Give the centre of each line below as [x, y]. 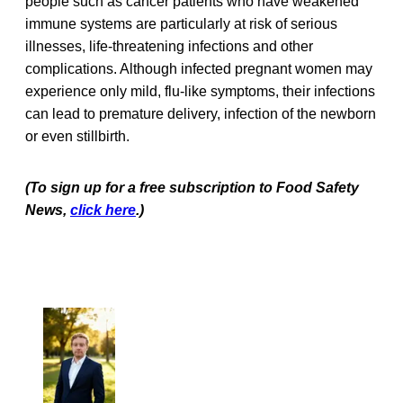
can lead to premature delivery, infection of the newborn [201, 114]
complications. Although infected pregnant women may [199, 69]
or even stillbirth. [77, 137]
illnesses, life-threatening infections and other [169, 47]
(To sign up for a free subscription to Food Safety [192, 188]
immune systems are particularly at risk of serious [181, 24]
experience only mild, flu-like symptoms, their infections [200, 92]
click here [103, 210]
